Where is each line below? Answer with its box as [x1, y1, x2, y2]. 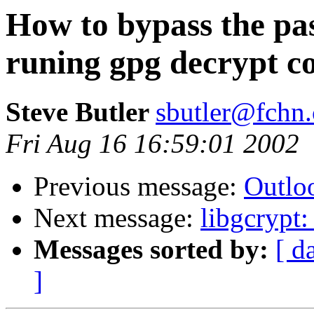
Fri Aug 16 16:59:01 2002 [6, 128, 299, 159]
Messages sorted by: [34, 234, 268, 265]
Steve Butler [6, 97, 156, 128]
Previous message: [34, 171, 244, 202]
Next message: [34, 203, 200, 233]
